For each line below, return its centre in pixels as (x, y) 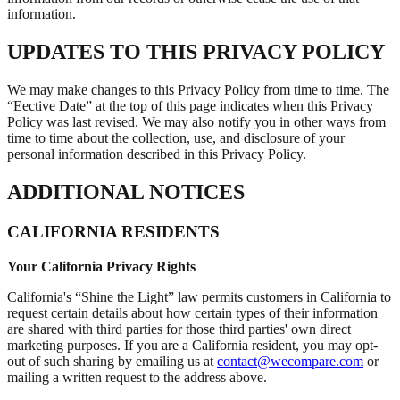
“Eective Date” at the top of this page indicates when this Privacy (190, 106)
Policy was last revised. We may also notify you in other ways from (196, 122)
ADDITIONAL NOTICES (126, 192)
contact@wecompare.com (290, 361)
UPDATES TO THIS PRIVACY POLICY (196, 52)
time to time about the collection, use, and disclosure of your (176, 138)
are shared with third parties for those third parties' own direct (179, 329)
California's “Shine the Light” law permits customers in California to (199, 296)
